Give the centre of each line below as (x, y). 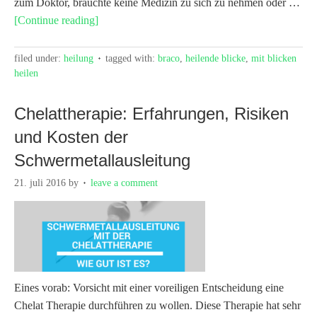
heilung (79, 58)
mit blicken (274, 58)
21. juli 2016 (40, 183)
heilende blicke (215, 58)
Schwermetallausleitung (102, 160)
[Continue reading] (56, 20)
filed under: (39, 58)
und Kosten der (71, 137)
